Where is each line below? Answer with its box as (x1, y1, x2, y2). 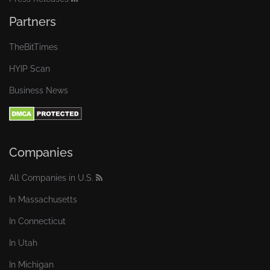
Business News (9, 86, 68, 96)
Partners (9, 14, 56, 30)
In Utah (9, 238, 37, 248)
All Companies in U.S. (9, 173, 93, 183)
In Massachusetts (9, 195, 77, 205)
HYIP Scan (9, 64, 50, 74)
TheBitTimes (9, 42, 58, 52)
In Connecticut (9, 216, 66, 227)
